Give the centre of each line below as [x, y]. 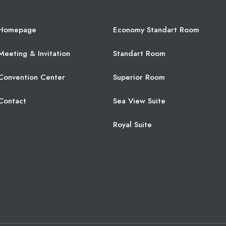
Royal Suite [132, 124]
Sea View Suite [139, 101]
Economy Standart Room [156, 30]
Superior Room [139, 77]
